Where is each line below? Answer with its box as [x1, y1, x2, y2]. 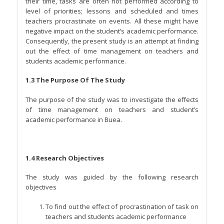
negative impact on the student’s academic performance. [25, 26, 198, 35]
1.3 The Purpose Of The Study [25, 75, 125, 85]
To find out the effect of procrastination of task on [45, 201, 198, 211]
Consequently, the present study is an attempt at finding [25, 36, 198, 45]
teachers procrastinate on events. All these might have [25, 16, 198, 25]
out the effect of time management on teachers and [25, 46, 198, 55]
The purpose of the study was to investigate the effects [25, 94, 198, 104]
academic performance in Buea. [25, 114, 122, 124]
